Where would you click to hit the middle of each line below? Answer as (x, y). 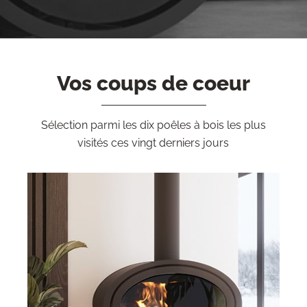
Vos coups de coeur (153, 83)
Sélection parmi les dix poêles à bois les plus (153, 125)
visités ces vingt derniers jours (153, 143)
